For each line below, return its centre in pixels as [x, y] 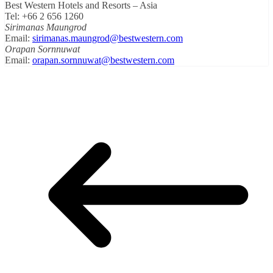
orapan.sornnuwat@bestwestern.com [103, 60]
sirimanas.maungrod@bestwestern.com [108, 38]
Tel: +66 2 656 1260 [44, 16]
